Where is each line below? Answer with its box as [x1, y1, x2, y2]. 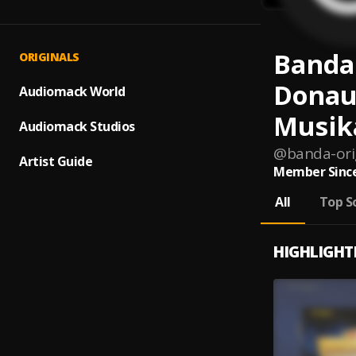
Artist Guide [19, 153, 92, 170]
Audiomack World [19, 83, 126, 100]
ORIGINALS [19, 49, 79, 64]
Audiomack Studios [19, 118, 135, 135]
